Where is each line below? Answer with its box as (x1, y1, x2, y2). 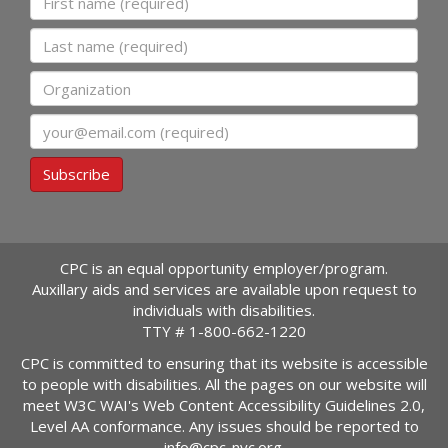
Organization (30, 71, 129, 92)
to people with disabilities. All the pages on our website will (21, 373, 427, 394)
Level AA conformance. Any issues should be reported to (29, 415, 419, 436)
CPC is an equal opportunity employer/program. (60, 258, 388, 279)
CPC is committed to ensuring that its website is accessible (20, 352, 428, 373)
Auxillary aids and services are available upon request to (31, 279, 417, 300)
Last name (30, 28, 108, 49)
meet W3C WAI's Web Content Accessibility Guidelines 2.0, (23, 394, 425, 415)
